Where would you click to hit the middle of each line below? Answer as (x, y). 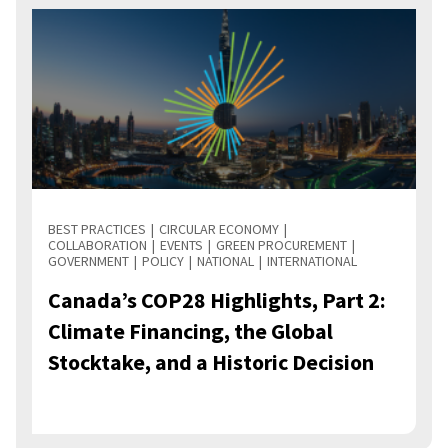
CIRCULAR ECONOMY (219, 228)
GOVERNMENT (88, 260)
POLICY (163, 260)
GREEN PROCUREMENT (281, 244)
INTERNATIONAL (312, 260)
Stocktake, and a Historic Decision (211, 361)
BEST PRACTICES (97, 228)
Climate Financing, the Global (190, 330)
